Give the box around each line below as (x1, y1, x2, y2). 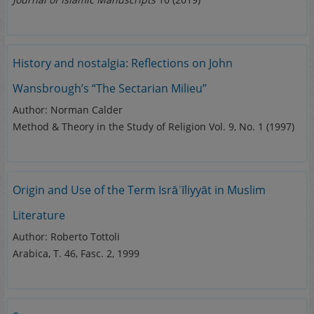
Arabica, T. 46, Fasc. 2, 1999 (13, 247, 140, 260)
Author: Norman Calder (13, 103, 123, 116)
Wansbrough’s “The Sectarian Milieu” (13, 81, 207, 96)
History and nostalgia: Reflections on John (13, 55, 233, 71)
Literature (13, 207, 66, 223)
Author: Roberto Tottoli (13, 230, 121, 243)
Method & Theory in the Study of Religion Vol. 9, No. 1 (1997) (13, 120, 295, 133)
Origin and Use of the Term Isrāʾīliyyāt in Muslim (13, 182, 266, 198)
